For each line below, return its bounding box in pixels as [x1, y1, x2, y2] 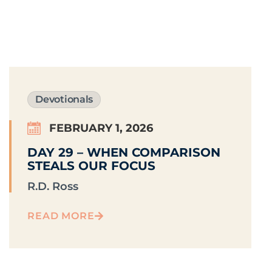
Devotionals [35, 93, 93, 106]
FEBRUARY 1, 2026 [49, 121, 154, 135]
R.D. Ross [27, 180, 79, 194]
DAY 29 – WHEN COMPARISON [27, 145, 221, 160]
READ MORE [27, 210, 95, 222]
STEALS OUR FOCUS [27, 158, 156, 174]
